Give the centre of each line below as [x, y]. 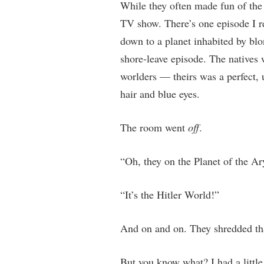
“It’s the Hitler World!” [169, 194]
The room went [154, 127]
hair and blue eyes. [160, 94]
